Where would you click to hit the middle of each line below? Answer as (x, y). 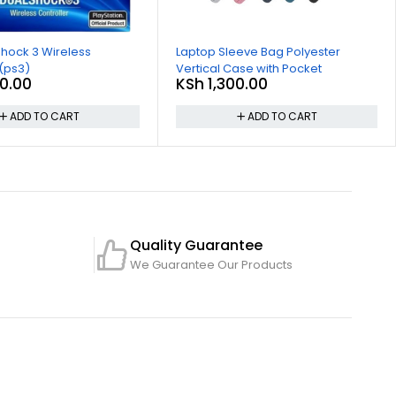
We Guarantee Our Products (211, 264)
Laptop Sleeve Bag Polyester (232, 52)
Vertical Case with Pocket (249, 69)
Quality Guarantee (196, 245)
